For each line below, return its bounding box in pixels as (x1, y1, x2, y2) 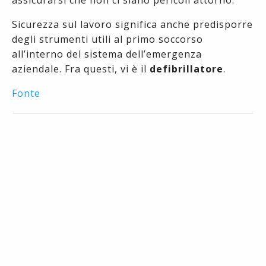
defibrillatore (150, 62, 223, 75)
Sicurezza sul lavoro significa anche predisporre (12, 17, 253, 31)
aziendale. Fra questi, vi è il (12, 62, 150, 75)
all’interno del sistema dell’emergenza (12, 47, 202, 61)
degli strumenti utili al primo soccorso (12, 32, 203, 46)
